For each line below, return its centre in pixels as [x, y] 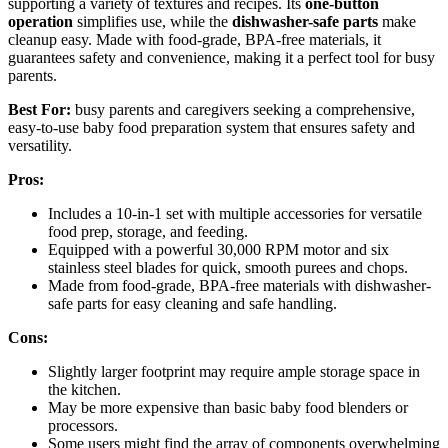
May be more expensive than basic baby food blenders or [228, 407]
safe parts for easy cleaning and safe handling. [192, 303]
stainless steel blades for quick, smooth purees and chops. [228, 267]
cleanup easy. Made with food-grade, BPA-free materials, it [194, 39]
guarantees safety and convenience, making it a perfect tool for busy [221, 57]
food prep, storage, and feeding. [148, 231]
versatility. [40, 145]
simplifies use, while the [152, 21]
